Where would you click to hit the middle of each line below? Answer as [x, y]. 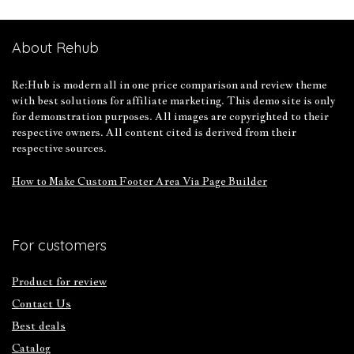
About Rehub [55, 48]
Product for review [59, 281]
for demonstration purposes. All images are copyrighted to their [170, 116]
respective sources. [59, 148]
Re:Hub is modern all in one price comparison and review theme [169, 85]
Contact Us [41, 303]
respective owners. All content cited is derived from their [154, 132]
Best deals [39, 326]
